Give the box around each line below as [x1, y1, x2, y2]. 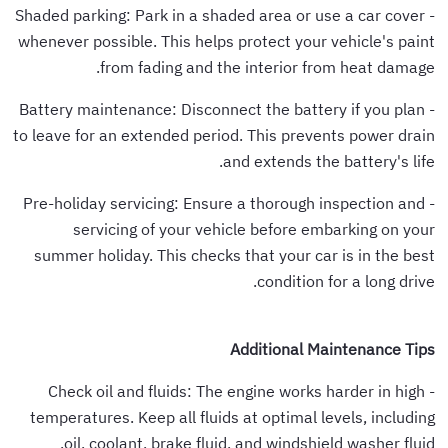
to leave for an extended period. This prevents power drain [16, 124, 438, 145]
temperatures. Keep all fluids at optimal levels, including [33, 406, 438, 427]
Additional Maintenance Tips [233, 338, 438, 359]
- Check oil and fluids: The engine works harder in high [51, 380, 428, 401]
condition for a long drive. [260, 270, 438, 291]
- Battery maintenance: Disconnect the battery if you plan [22, 98, 428, 119]
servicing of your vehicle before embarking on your [76, 218, 438, 239]
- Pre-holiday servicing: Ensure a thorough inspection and [26, 192, 428, 213]
